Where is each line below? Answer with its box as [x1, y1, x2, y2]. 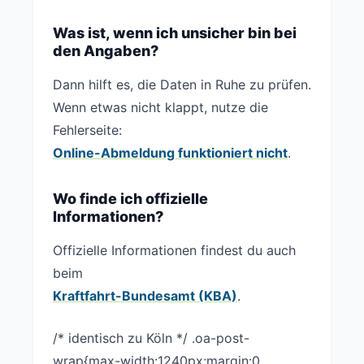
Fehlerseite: [53, 122, 122, 138]
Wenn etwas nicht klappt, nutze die [53, 99, 268, 115]
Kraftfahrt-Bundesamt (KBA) [53, 288, 237, 304]
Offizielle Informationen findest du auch [53, 242, 296, 258]
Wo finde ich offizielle [53, 190, 208, 207]
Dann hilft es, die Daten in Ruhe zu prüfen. [53, 76, 311, 93]
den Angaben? [53, 42, 158, 59]
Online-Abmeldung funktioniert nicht [53, 145, 288, 161]
